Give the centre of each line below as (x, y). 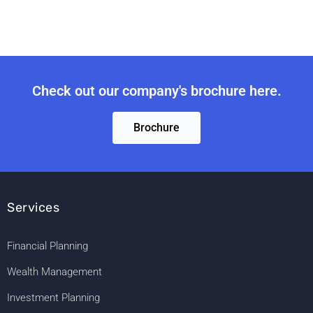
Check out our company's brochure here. (156, 90)
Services (33, 207)
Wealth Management (54, 271)
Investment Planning (53, 297)
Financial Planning (48, 246)
